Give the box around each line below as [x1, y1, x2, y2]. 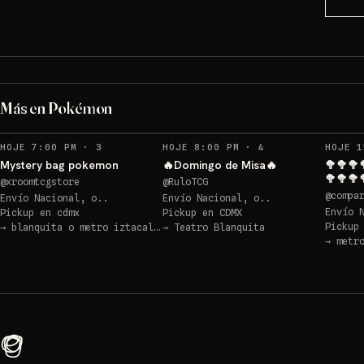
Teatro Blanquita [174, 221, 265, 233]
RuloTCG [168, 175, 208, 188]
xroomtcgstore [6, 175, 80, 188]
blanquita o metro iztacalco [11, 221, 154, 233]
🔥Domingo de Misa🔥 [162, 158, 277, 172]
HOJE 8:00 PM [162, 141, 240, 153]
